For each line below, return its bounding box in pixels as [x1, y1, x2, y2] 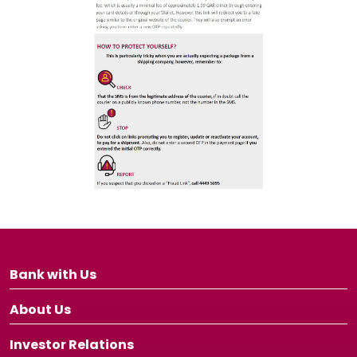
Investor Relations [10, 335, 134, 355]
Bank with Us [10, 265, 96, 284]
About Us [10, 300, 71, 320]
